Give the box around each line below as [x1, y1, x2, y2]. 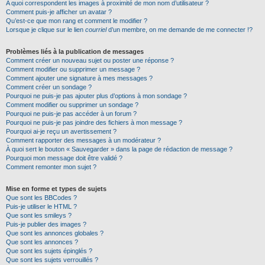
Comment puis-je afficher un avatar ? [6, 8, 112, 15]
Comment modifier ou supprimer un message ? [6, 66, 140, 73]
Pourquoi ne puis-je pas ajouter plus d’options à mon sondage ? [6, 92, 187, 99]
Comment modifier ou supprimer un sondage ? [6, 101, 138, 108]
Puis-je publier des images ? [6, 221, 86, 228]
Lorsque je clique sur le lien [6, 26, 85, 33]
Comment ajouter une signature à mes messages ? [6, 75, 153, 82]
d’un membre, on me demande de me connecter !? [106, 26, 253, 33]
